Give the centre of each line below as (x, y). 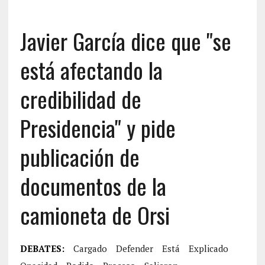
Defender (134, 249)
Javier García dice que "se (125, 41)
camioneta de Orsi (95, 215)
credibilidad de (80, 99)
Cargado (90, 249)
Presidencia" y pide (98, 128)
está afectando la (91, 70)
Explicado (208, 249)
